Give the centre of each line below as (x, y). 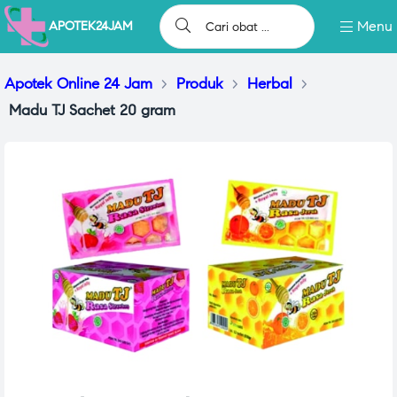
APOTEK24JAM (91, 26)
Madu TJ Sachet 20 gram (92, 110)
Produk (200, 84)
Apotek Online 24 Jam (78, 84)
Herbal (270, 84)
